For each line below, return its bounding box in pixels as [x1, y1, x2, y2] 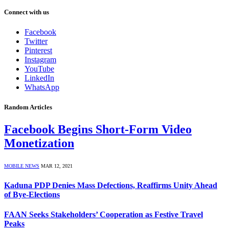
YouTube [25, 64, 54, 73]
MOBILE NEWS [4, 163, 39, 169]
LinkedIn [25, 74, 54, 82]
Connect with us [4, 8, 49, 16]
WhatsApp [25, 83, 59, 91]
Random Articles [4, 103, 52, 111]
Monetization [4, 136, 74, 150]
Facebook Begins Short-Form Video [4, 123, 192, 136]
